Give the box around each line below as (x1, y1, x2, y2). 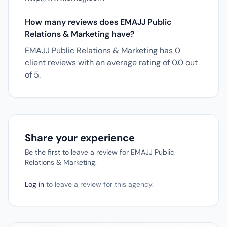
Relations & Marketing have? (25, 29, 135, 40)
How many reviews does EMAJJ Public (25, 17, 172, 27)
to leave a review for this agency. (44, 180, 154, 189)
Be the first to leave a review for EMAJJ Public (25, 147, 174, 157)
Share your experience (25, 131, 135, 144)
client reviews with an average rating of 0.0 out (25, 57, 198, 68)
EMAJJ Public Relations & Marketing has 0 (25, 45, 180, 56)
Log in (25, 180, 44, 189)
